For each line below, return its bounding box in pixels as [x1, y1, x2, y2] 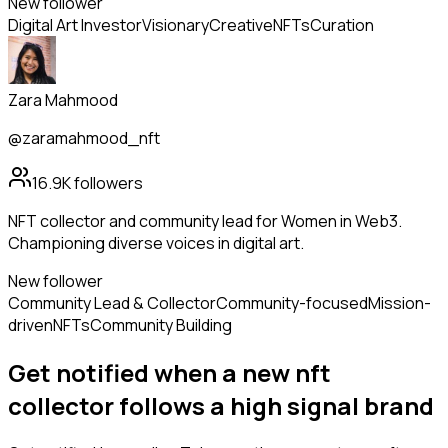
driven [8, 314, 53, 337]
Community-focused [216, 292, 368, 315]
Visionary [142, 14, 209, 37]
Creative [209, 14, 273, 37]
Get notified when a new [8, 356, 295, 390]
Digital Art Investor [8, 14, 142, 37]
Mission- [368, 292, 431, 315]
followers [71, 172, 143, 195]
